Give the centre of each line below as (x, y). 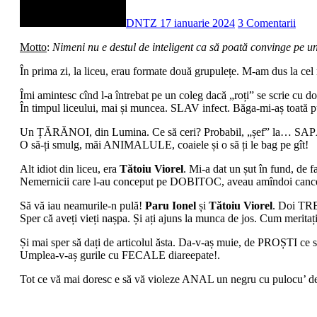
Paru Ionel (171, 206)
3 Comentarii (267, 23)
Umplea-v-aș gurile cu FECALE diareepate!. (120, 255)
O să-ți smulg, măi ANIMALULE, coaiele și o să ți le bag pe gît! (164, 145)
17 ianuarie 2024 (197, 23)
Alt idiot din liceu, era (70, 169)
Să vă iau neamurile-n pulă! (82, 206)
